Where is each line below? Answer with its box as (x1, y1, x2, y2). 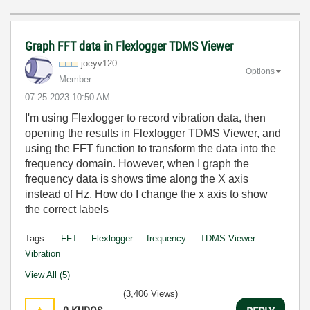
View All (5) (25, 270, 70, 280)
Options (246, 66, 275, 76)
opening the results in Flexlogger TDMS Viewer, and (25, 127, 281, 139)
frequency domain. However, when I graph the (25, 158, 249, 170)
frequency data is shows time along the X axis (25, 173, 248, 185)
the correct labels (25, 203, 109, 215)
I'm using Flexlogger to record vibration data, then (25, 112, 266, 124)
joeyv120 (81, 58, 117, 69)
